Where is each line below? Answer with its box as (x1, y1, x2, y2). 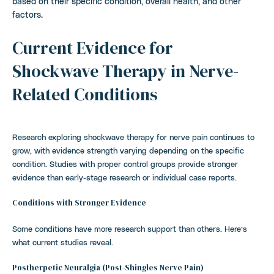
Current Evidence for (12, 35, 173, 59)
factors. (12, 9, 43, 20)
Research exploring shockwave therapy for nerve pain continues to (12, 131, 254, 141)
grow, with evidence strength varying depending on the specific (12, 145, 244, 155)
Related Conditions (12, 82, 158, 106)
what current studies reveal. (12, 237, 113, 246)
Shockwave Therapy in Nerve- (12, 59, 239, 83)
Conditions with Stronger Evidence (12, 198, 146, 208)
